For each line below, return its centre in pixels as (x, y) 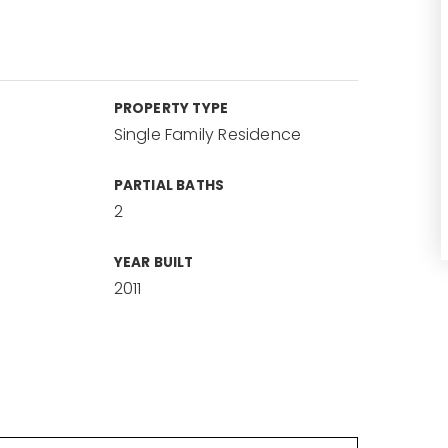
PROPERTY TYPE (171, 108)
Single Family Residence (207, 134)
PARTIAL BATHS (169, 185)
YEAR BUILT (153, 262)
